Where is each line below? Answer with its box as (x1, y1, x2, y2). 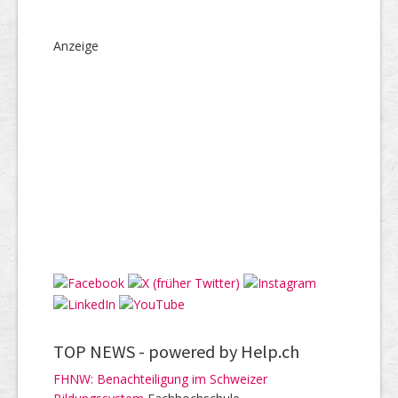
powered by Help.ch (148, 339, 299, 362)
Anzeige (53, 37, 99, 54)
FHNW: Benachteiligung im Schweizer (53, 370, 267, 387)
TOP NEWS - (53, 339, 148, 362)
